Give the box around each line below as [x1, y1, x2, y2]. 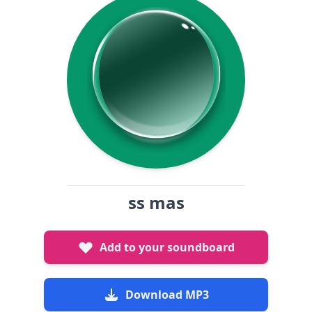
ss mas [127, 191, 185, 214]
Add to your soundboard [100, 240, 235, 255]
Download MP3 [125, 287, 209, 302]
